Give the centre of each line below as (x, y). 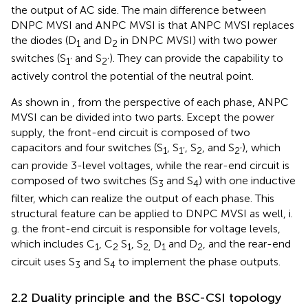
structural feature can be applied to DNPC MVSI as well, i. (152, 214)
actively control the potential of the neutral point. (132, 76)
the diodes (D (44, 40)
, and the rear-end (247, 244)
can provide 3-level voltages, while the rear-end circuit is (150, 166)
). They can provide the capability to (196, 58)
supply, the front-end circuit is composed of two (131, 132)
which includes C (53, 244)
